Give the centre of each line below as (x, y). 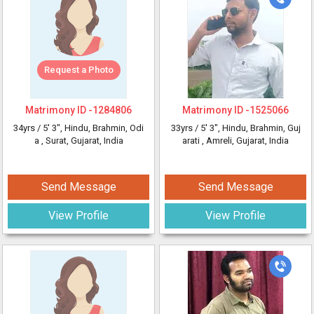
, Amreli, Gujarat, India (245, 141)
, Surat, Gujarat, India (82, 141)
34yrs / (28, 128)
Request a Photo (78, 70)
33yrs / (185, 128)
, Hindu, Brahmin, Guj (259, 128)
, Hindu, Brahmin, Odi (102, 128)
